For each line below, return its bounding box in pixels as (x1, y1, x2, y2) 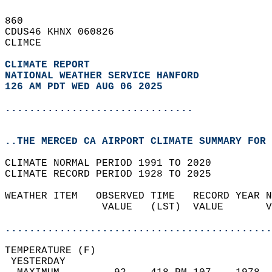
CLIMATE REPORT (5, 59, 96, 70)
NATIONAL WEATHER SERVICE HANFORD (5, 70, 199, 81)
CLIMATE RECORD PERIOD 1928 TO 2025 (5, 169, 223, 180)
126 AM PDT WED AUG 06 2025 (5, 81, 163, 92)
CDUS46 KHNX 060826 (5, 27, 126, 38)
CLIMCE (5, 38, 53, 49)
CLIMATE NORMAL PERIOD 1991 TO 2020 (5, 158, 223, 169)
